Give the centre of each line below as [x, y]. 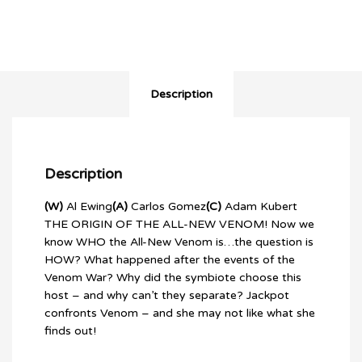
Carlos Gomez [167, 207]
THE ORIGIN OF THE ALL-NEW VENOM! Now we [179, 225]
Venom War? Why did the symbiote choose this [173, 278]
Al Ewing [88, 207]
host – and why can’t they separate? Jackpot [167, 296]
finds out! [70, 331]
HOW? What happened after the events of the [170, 260]
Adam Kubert [259, 207]
